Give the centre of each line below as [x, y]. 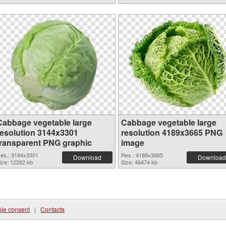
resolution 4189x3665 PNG [172, 132]
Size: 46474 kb [139, 162]
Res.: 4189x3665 [142, 155]
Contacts [52, 209]
